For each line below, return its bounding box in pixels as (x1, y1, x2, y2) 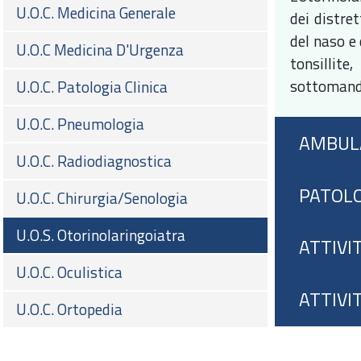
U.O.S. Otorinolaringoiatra (16, 223, 185, 247)
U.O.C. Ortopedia (16, 297, 122, 322)
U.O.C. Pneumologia (16, 112, 144, 136)
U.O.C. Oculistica (16, 260, 122, 284)
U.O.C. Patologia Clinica (16, 75, 168, 99)
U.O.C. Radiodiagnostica (16, 149, 172, 173)
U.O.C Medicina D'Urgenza (16, 38, 184, 62)
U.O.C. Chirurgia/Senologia (16, 186, 188, 210)
